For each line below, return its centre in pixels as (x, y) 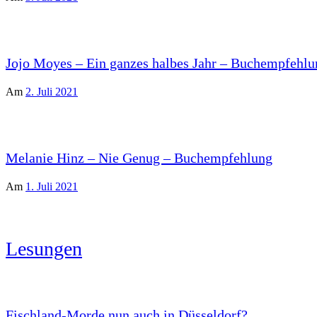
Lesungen (44, 249)
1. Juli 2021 (52, 186)
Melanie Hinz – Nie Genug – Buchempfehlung (139, 158)
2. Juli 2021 (52, 92)
